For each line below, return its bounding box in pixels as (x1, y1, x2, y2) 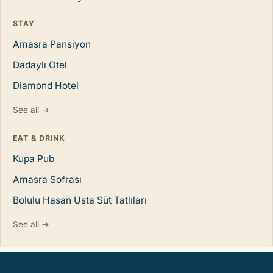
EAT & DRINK (13, 133, 65, 143)
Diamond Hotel (13, 80, 79, 92)
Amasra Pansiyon (13, 38, 91, 51)
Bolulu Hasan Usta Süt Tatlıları (13, 194, 147, 207)
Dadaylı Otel (13, 59, 67, 71)
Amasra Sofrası (13, 174, 82, 186)
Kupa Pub (13, 153, 54, 165)
